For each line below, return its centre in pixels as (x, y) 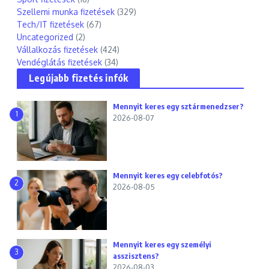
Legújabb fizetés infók (79, 78)
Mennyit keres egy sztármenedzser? (178, 106)
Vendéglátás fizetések (59, 62)
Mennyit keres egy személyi (162, 244)
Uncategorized (45, 37)
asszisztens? (136, 256)
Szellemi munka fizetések (66, 12)
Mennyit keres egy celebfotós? (168, 175)
